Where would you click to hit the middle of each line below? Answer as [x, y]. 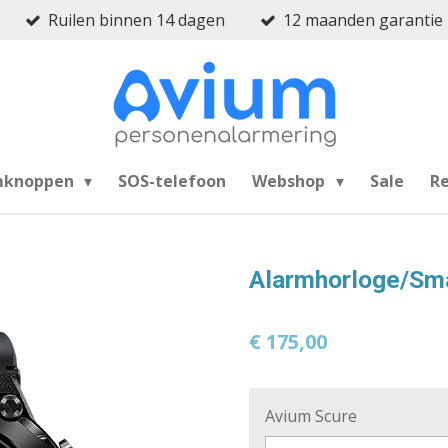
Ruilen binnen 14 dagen [136, 20]
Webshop [291, 181]
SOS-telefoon [172, 181]
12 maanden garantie [363, 20]
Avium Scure [311, 416]
